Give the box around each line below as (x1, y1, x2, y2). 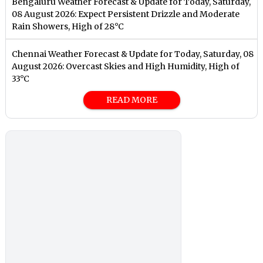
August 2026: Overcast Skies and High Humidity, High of (12, 61, 240, 72)
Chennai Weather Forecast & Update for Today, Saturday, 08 (12, 49, 254, 60)
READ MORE (106, 95, 157, 106)
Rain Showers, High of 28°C (12, 21, 124, 32)
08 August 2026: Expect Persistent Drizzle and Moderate (12, 9, 240, 20)
